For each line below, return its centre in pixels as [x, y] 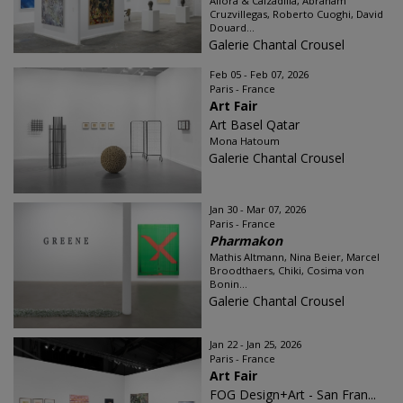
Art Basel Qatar [255, 125]
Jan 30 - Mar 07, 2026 [258, 209]
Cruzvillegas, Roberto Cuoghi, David [296, 14]
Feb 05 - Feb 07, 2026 [259, 74]
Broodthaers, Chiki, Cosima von [287, 270]
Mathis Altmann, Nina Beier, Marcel [295, 257]
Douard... [232, 27]
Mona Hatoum [245, 141]
